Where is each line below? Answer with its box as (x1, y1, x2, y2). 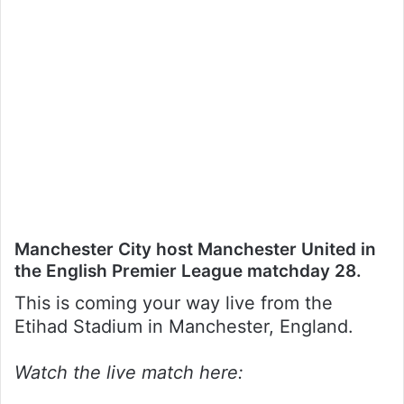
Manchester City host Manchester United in (14, 239, 376, 261)
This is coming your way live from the (14, 291, 333, 314)
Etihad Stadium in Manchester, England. (14, 315, 353, 337)
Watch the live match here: (14, 361, 243, 383)
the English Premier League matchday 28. (14, 261, 362, 282)
